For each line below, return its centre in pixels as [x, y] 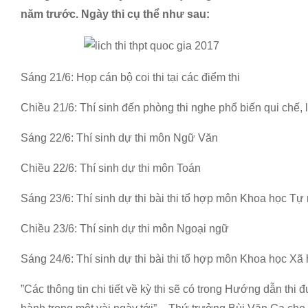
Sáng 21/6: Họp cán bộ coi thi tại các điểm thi [130, 77]
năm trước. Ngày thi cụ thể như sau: [115, 14]
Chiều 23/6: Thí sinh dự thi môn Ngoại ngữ [125, 229]
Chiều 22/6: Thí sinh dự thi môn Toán [111, 168]
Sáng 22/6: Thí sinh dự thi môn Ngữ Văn [119, 138]
